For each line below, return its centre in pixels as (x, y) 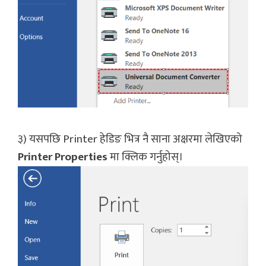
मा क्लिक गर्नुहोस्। (145, 157)
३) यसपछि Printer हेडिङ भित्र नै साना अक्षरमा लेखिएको (130, 139)
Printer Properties (63, 157)
